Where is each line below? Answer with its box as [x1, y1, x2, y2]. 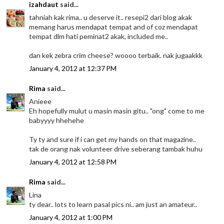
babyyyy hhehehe [29, 115, 84, 124]
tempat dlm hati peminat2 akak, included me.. [29, 31, 168, 40]
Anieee [29, 96, 52, 105]
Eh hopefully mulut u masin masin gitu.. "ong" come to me [29, 106, 205, 115]
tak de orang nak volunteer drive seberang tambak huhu [29, 144, 203, 153]
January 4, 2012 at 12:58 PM [29, 157, 117, 166]
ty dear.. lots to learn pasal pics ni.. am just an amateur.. [29, 199, 197, 208]
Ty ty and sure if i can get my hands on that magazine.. [29, 134, 196, 143]
